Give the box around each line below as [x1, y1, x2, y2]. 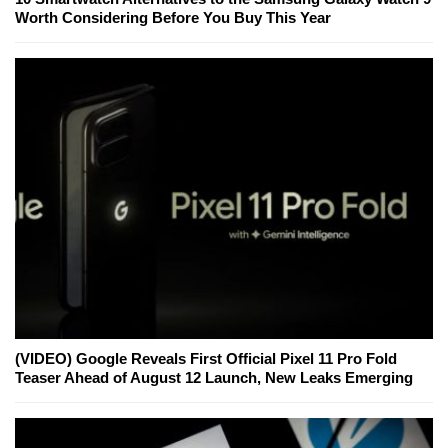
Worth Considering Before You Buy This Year [15, 9, 331, 27]
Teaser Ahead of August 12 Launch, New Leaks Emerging [15, 368, 413, 386]
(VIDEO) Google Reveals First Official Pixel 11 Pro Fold [15, 349, 397, 367]
